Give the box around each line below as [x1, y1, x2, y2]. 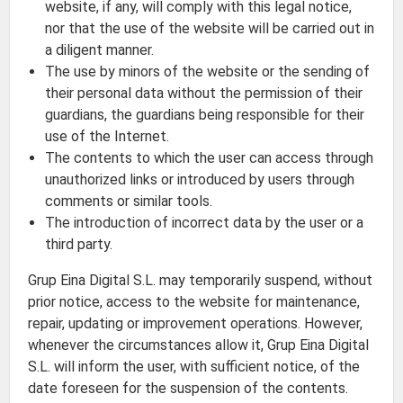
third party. [45, 236, 113, 253]
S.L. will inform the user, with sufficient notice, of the [28, 358, 360, 375]
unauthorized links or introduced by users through [45, 171, 355, 188]
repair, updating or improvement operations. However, [28, 315, 363, 332]
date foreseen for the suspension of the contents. [28, 380, 348, 397]
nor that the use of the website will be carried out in [45, 20, 375, 37]
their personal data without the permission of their [45, 85, 363, 102]
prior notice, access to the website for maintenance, [28, 293, 360, 310]
